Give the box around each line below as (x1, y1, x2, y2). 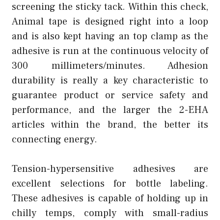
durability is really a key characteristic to (12, 74, 208, 87)
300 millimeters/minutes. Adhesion (12, 59, 208, 72)
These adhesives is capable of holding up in (12, 192, 208, 205)
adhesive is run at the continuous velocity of (12, 44, 208, 57)
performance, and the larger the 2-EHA (12, 103, 208, 116)
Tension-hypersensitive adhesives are (12, 162, 208, 175)
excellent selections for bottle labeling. (12, 177, 208, 190)
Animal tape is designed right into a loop (12, 15, 208, 28)
